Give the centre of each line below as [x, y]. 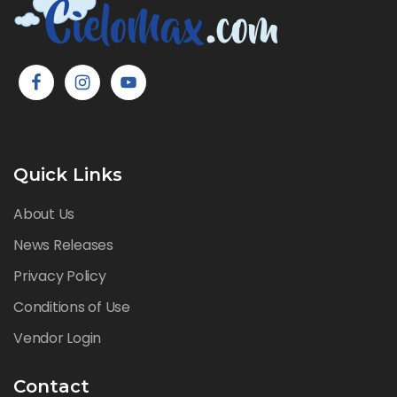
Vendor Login [58, 338]
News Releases [63, 245]
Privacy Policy [60, 276]
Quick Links [68, 175]
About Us [44, 214]
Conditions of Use [72, 307]
